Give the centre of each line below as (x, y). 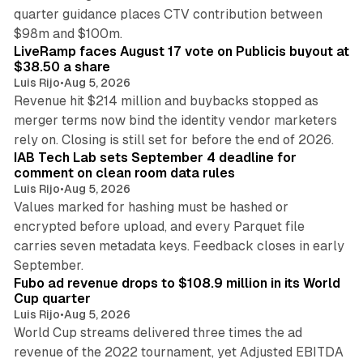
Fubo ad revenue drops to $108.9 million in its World (177, 284)
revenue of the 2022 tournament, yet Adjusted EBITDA (178, 352)
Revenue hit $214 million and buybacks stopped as (166, 101)
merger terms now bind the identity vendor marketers (175, 121)
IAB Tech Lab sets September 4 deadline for (155, 158)
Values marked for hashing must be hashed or (151, 207)
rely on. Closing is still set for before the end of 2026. (173, 140)
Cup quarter (52, 299)
